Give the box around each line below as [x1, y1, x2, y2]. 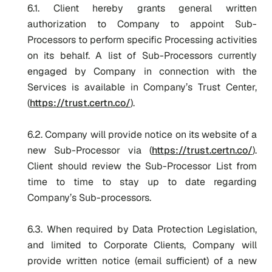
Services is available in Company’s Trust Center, [27, 81, 257, 93]
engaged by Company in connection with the [27, 65, 257, 78]
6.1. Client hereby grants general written [27, 2, 257, 15]
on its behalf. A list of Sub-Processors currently [27, 49, 257, 62]
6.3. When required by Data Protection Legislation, [27, 223, 257, 236]
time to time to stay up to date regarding [27, 175, 257, 188]
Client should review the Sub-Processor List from [27, 160, 257, 172]
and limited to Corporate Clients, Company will [27, 239, 257, 251]
